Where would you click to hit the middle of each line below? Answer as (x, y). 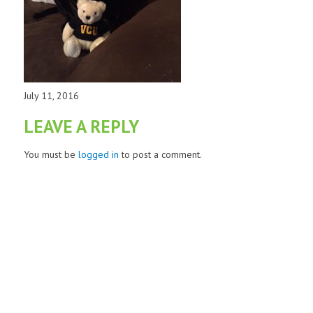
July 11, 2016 (51, 96)
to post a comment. (160, 155)
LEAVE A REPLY (81, 126)
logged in (98, 155)
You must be (51, 155)
